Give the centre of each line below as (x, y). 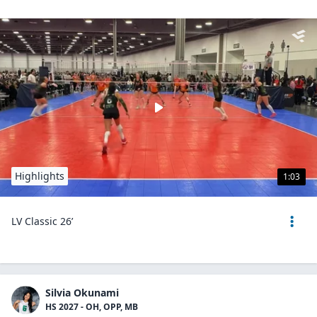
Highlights (40, 176)
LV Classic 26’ (42, 221)
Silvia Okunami (82, 293)
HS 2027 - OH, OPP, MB (92, 307)
